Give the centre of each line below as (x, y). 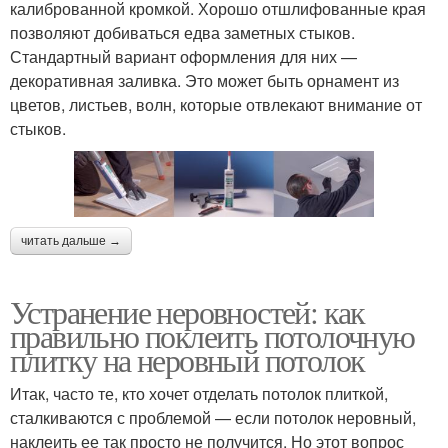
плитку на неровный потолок (187, 360)
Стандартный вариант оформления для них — (183, 56)
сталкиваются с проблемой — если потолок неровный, (213, 418)
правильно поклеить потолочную (212, 336)
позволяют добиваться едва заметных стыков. (182, 32)
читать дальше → (71, 241)
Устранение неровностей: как (187, 312)
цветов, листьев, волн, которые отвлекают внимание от (216, 104)
